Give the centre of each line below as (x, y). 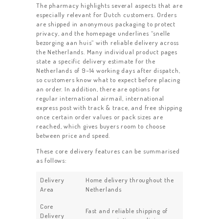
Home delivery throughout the (130, 180)
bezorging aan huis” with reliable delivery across (108, 42)
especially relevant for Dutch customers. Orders (107, 14)
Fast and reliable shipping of (127, 210)
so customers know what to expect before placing (108, 79)
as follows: (52, 160)
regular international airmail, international (100, 98)
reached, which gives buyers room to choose (101, 126)
